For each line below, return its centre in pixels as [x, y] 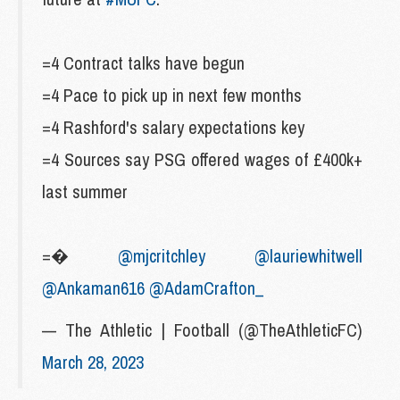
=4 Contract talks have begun [143, 62]
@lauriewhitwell [308, 255]
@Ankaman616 [93, 287]
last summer [85, 191]
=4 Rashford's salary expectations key [173, 127]
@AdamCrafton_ [207, 287]
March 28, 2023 [93, 362]
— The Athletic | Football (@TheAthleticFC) [202, 329]
